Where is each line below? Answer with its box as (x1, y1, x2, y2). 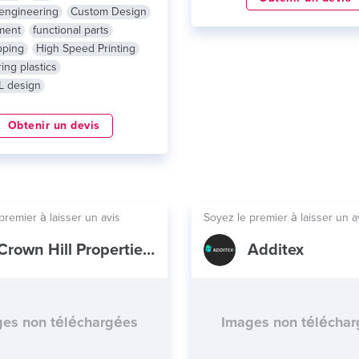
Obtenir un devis (7, 119, 100, 132)
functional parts (32, 23, 109, 37)
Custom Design (70, 5, 147, 18)
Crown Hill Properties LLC (142, 240, 155, 260)
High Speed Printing (35, 42, 135, 55)
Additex (248, 240, 304, 260)
